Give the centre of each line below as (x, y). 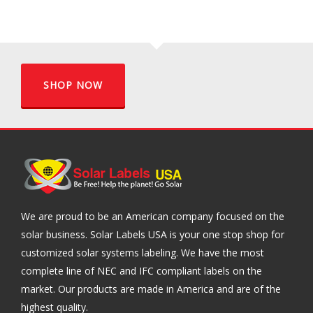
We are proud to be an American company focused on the (153, 216)
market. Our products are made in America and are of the (151, 289)
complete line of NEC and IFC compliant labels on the (141, 271)
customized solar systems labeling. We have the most (143, 253)
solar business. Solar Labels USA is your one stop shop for (153, 234)
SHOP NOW (73, 85)
